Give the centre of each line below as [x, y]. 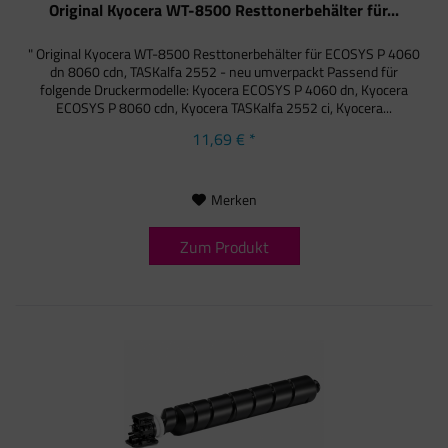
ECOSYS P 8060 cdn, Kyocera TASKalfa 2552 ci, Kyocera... [224, 107]
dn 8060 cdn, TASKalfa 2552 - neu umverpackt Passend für [224, 71]
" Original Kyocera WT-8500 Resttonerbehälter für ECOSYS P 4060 [224, 53]
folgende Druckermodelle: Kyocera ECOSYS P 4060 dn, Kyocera [224, 89]
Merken [233, 199]
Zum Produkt [224, 246]
